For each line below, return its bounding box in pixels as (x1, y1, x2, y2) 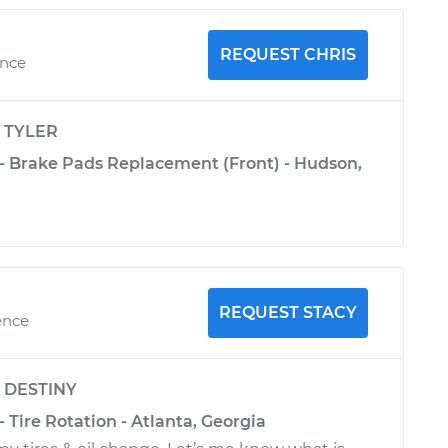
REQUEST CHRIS (219, 45, 356, 64)
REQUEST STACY (218, 303, 357, 322)
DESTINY (4, 380, 77, 399)
